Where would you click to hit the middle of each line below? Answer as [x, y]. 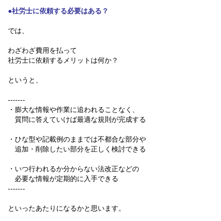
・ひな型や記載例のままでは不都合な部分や [77, 139]
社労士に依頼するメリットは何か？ [63, 60]
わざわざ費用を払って [42, 50]
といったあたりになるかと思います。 [67, 208]
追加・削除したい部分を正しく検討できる [77, 149]
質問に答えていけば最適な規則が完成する [77, 119]
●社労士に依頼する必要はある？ [58, 11]
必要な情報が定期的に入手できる [63, 178]
